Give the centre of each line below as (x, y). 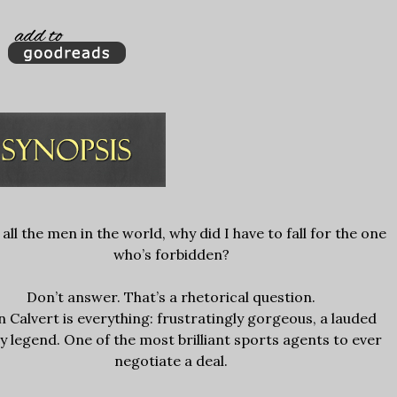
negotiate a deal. (171, 361)
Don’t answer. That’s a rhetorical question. (171, 297)
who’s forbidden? (171, 255)
